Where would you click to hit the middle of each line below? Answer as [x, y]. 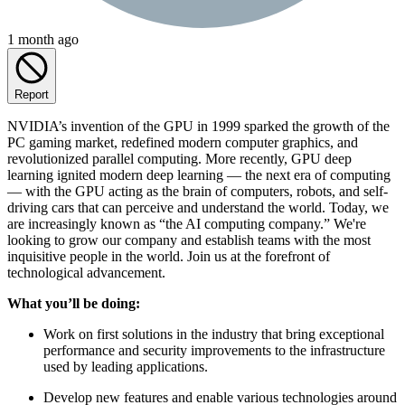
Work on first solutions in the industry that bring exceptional [214, 334]
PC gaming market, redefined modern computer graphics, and [183, 142]
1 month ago [43, 39]
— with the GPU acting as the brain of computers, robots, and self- [198, 191]
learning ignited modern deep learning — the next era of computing [199, 174]
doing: [121, 303]
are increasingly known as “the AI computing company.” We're [187, 223]
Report [32, 94]
